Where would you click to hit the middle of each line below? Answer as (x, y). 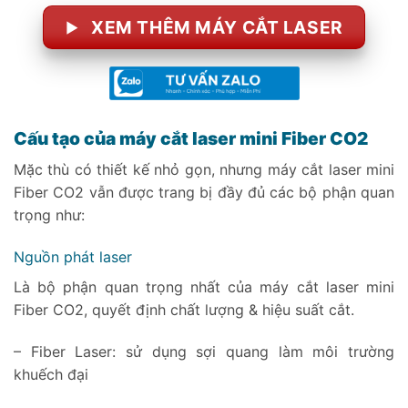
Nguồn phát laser (73, 256)
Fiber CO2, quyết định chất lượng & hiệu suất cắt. (184, 309)
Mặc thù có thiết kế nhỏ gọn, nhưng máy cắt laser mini (204, 169)
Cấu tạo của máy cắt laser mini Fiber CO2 (191, 139)
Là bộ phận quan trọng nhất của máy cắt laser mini (204, 286)
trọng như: (49, 214)
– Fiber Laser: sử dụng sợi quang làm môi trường (204, 351)
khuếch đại (53, 374)
